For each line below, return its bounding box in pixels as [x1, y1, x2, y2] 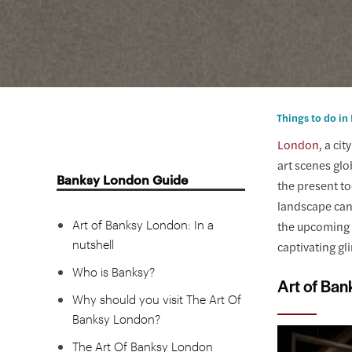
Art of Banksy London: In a [72, 216, 214, 232]
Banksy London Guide [57, 170, 188, 188]
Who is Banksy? [72, 263, 155, 279]
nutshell [72, 236, 114, 251]
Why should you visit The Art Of [72, 291, 241, 306]
